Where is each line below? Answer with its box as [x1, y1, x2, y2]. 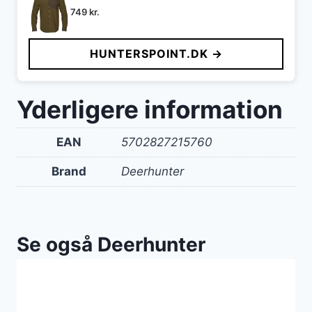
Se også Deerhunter [17, 232, 205, 256]
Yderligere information [17, 95, 283, 125]
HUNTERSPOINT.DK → [89, 47, 223, 61]
